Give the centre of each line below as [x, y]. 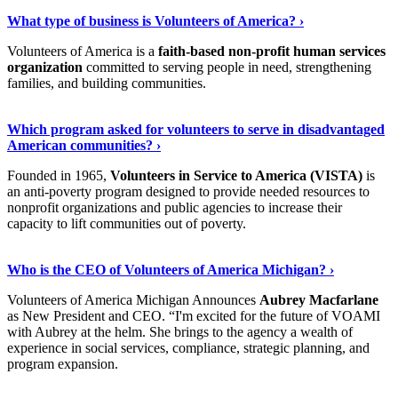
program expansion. [63, 363]
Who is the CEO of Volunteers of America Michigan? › [171, 269]
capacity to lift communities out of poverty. [127, 223]
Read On [34, 253]
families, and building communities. [107, 83]
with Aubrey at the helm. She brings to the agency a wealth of [180, 331]
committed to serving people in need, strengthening [227, 67]
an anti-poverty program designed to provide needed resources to [188, 191]
